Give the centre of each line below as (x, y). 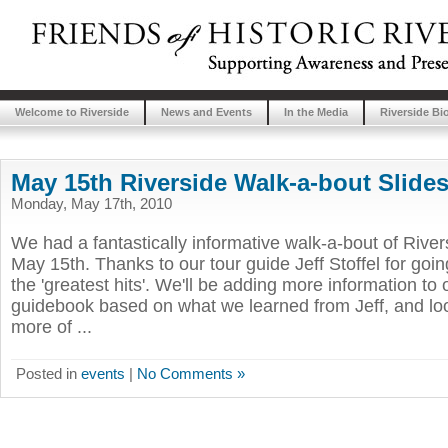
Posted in (48, 373)
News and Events (206, 112)
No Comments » (191, 373)
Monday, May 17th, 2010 (91, 203)
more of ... (51, 327)
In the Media (316, 112)
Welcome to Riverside (72, 112)
